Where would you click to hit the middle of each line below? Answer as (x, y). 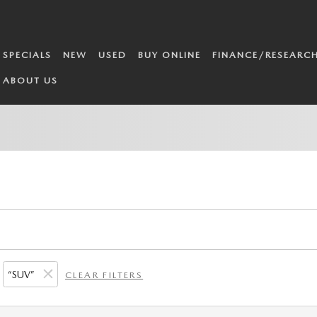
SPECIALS (28, 55)
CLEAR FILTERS (104, 275)
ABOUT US (31, 80)
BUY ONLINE (170, 55)
